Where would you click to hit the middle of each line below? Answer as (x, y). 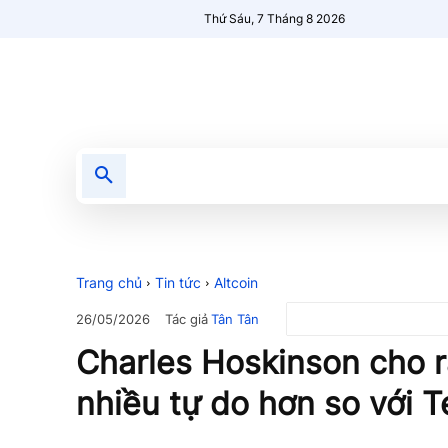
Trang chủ (109, 282)
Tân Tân (235, 318)
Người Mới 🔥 (385, 175)
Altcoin (236, 282)
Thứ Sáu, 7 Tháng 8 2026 (275, 18)
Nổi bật (287, 175)
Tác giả (186, 318)
